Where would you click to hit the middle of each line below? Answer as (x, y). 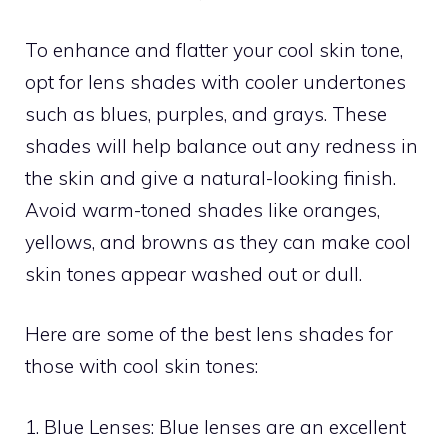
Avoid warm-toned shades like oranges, (202, 209)
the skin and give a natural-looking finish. (210, 177)
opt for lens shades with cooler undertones (215, 81)
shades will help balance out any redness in (221, 145)
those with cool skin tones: (141, 366)
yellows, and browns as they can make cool (218, 241)
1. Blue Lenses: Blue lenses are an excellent (215, 426)
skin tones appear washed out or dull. (193, 273)
